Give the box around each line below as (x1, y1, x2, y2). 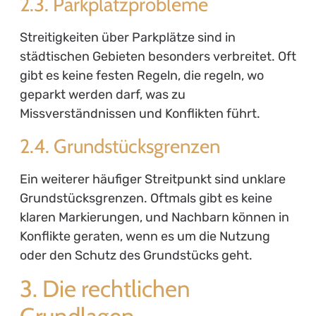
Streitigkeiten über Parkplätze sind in (19, 30, 236, 46)
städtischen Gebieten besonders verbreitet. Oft (19, 49, 296, 65)
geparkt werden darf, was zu (19, 87, 186, 103)
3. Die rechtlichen (19, 274, 190, 303)
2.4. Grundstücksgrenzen (19, 133, 220, 158)
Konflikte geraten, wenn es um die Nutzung (19, 228, 270, 244)
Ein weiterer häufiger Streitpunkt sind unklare (19, 171, 286, 187)
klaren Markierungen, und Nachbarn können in (19, 209, 289, 225)
